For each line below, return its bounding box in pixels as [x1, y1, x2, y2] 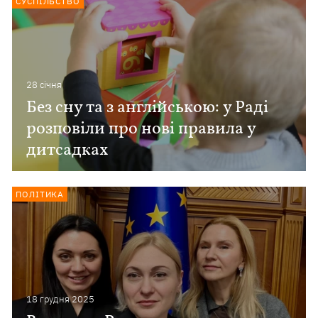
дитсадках [26, 138, 109, 163]
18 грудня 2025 [26, 293, 95, 305]
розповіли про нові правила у [26, 117, 256, 141]
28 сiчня [26, 79, 62, 91]
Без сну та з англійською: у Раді [26, 96, 269, 120]
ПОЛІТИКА [16, 189, 65, 199]
